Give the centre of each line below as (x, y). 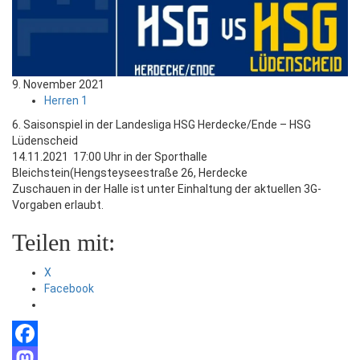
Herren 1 (66, 100)
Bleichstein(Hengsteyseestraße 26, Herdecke (130, 172)
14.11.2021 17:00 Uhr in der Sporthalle (110, 156)
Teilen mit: (63, 242)
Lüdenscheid (45, 140)
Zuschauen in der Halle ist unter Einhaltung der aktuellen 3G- (167, 188)
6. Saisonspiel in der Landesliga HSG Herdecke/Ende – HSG (162, 124)
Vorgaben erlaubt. (58, 205)
